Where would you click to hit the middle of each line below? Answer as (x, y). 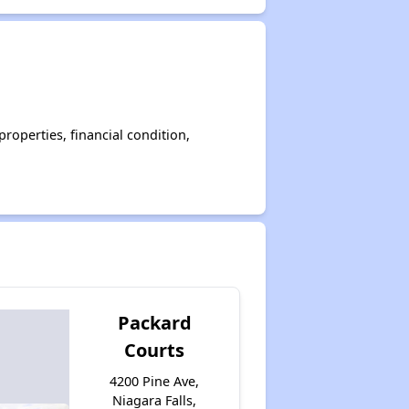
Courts (155, 350)
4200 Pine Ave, (155, 381)
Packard (154, 323)
